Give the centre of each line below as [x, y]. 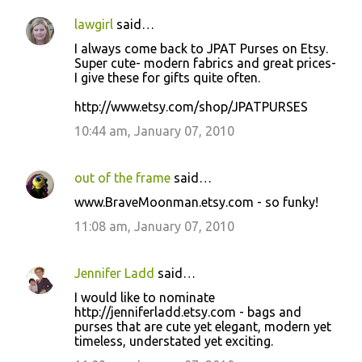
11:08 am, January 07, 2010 [154, 226]
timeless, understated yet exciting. [174, 341]
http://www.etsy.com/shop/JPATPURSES [191, 107]
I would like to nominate [145, 297]
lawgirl [94, 24]
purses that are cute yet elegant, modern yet [203, 326]
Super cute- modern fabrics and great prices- [205, 63]
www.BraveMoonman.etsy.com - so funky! [196, 202]
